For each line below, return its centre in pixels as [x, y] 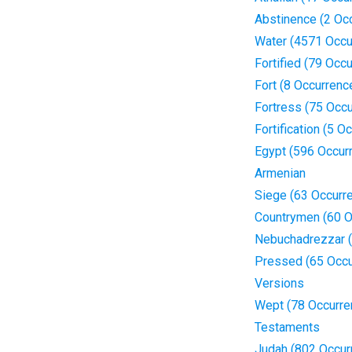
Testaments [287, 327]
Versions [279, 283]
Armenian [280, 173]
